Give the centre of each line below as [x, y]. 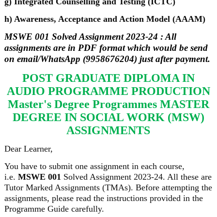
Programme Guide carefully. [54, 209]
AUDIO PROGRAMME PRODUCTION [108, 91]
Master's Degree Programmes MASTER [108, 104]
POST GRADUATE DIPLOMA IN [108, 78]
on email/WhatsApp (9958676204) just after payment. [107, 59]
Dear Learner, [28, 149]
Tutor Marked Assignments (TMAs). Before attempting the [108, 187]
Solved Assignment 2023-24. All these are [136, 177]
